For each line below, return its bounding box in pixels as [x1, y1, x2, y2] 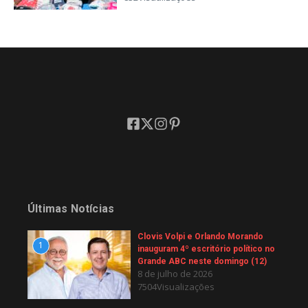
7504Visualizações [137, 280, 214, 293]
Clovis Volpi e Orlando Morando [137, 231, 263, 241]
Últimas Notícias [27, 201, 115, 215]
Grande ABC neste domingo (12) [137, 256, 267, 266]
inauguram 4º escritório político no [137, 243, 275, 254]
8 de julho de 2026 [137, 267, 212, 280]
